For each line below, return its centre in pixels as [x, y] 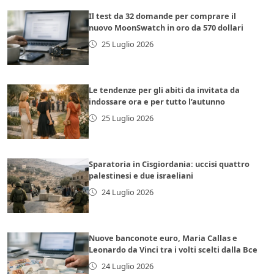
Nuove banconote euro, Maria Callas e [163, 238]
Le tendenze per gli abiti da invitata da [165, 90]
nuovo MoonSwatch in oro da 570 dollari [166, 27]
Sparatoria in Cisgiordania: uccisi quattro [169, 164]
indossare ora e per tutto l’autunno [157, 101]
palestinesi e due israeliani [141, 175]
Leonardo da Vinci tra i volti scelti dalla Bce [173, 249]
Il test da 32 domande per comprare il [163, 16]
